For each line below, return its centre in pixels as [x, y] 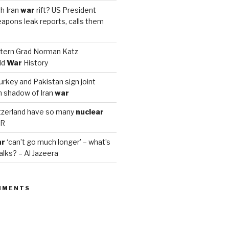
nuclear [89, 111]
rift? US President [65, 10]
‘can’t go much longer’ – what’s [58, 142]
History [35, 62]
